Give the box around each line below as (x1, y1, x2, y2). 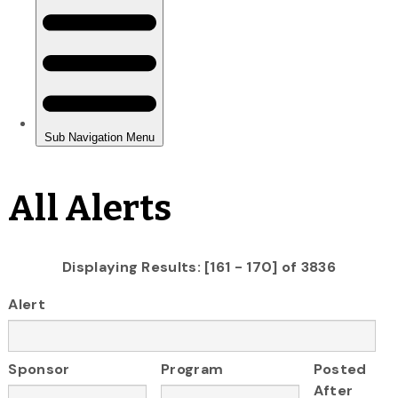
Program (161, 360, 224, 379)
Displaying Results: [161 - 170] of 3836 (62, 257, 336, 276)
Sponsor (8, 360, 70, 379)
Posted (313, 360, 367, 379)
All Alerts (8, 187, 172, 230)
